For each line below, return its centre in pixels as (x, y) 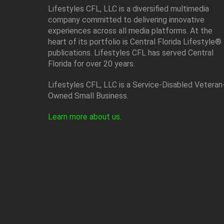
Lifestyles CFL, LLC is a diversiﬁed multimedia (128, 8)
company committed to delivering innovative (126, 19)
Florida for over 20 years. (91, 63)
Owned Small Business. (88, 95)
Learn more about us (84, 116)
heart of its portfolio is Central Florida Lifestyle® (135, 41)
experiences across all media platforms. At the (130, 30)
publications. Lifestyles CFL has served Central (131, 52)
